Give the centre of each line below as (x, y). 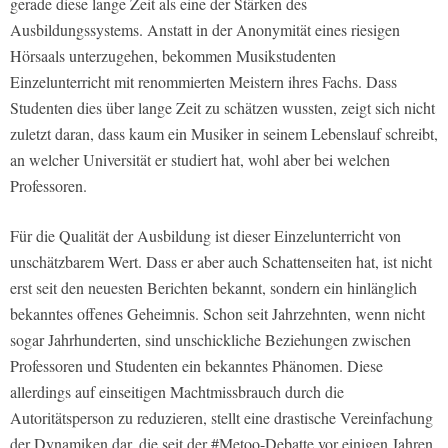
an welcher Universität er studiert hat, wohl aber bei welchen (200, 159)
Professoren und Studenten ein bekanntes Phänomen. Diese (196, 365)
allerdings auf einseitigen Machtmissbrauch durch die (177, 391)
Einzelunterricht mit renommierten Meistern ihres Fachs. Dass (203, 81)
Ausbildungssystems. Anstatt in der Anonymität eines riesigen (205, 29)
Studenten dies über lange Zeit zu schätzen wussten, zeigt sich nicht (222, 107)
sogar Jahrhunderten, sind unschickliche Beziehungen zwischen (210, 339)
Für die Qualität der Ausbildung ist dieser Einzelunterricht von (205, 235)
